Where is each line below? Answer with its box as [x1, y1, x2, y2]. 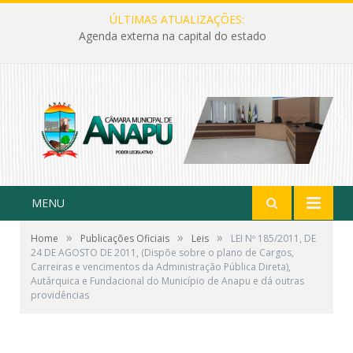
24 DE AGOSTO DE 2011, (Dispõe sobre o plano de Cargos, [31, 245, 294, 259]
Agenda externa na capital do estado [79, 28, 266, 44]
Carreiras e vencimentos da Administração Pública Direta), [31, 259, 291, 273]
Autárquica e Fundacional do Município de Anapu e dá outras [31, 273, 304, 288]
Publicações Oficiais [80, 231, 169, 245]
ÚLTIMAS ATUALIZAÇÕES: [109, 12, 244, 27]
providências [31, 288, 89, 302]
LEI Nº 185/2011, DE [231, 231, 316, 245]
